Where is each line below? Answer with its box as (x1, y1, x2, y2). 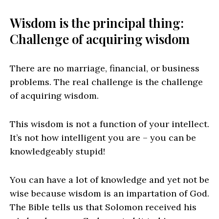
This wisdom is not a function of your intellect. (10, 118, 209, 130)
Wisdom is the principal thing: (10, 14, 184, 32)
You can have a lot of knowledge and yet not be (10, 174, 209, 186)
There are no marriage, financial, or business (10, 63, 199, 74)
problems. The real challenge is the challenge (10, 76, 203, 88)
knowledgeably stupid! (10, 146, 105, 157)
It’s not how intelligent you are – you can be (10, 132, 196, 144)
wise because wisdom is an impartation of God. (10, 188, 209, 199)
